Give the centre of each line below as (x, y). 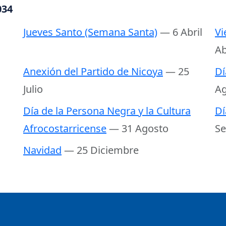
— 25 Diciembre (101, 150)
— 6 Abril (181, 32)
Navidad (42, 150)
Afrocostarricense (65, 129)
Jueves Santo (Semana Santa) (90, 32)
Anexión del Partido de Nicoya (93, 72)
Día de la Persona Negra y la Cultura (107, 111)
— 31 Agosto (139, 129)
